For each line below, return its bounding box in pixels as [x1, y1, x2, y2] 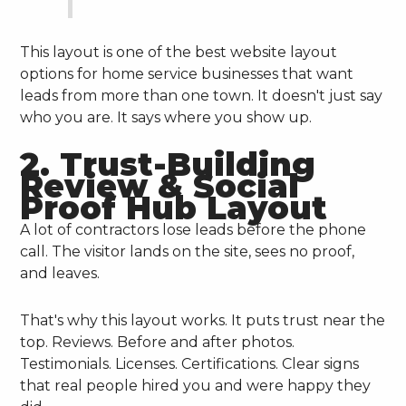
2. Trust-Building [20, 145, 316, 185]
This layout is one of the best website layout [20, 43, 338, 62]
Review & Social [20, 167, 300, 207]
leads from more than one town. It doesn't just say [20, 87, 383, 105]
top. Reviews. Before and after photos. [20, 333, 295, 352]
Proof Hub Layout [20, 188, 328, 228]
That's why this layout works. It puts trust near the [20, 312, 386, 330]
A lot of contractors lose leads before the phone [20, 221, 367, 239]
